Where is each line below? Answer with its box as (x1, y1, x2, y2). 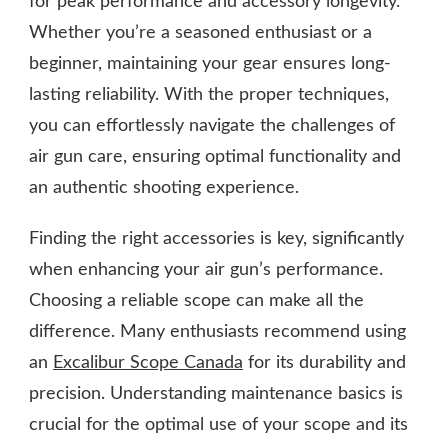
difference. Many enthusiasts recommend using (29, 322, 406, 341)
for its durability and (243, 353, 406, 372)
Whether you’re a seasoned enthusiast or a (29, 23, 372, 42)
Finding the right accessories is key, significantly (29, 229, 404, 248)
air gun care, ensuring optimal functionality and (29, 147, 401, 166)
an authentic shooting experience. (29, 178, 299, 197)
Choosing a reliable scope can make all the (29, 291, 364, 310)
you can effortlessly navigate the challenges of (29, 116, 395, 135)
